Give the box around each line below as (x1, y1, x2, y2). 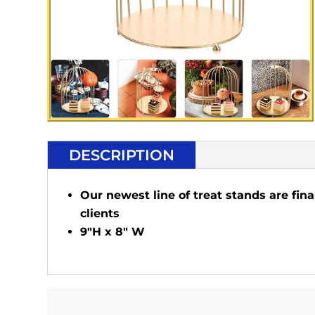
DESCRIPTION (69, 146, 175, 164)
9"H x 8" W (80, 224, 146, 238)
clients (80, 206, 120, 220)
